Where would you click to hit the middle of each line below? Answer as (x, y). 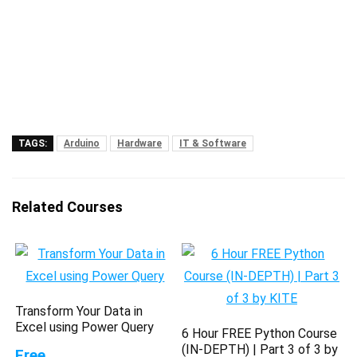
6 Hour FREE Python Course (260, 333)
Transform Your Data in (79, 311)
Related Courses (67, 206)
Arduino (82, 143)
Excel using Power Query (85, 327)
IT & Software (213, 143)
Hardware (139, 143)
